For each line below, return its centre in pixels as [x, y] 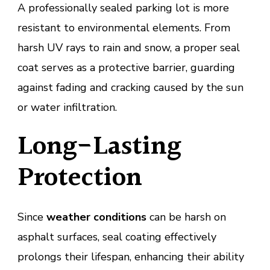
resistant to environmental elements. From [124, 28]
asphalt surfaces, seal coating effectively [117, 237]
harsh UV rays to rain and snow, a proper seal [129, 48]
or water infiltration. [67, 108]
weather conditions [96, 217]
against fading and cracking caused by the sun [130, 88]
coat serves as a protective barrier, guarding [126, 68]
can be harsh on [186, 217]
